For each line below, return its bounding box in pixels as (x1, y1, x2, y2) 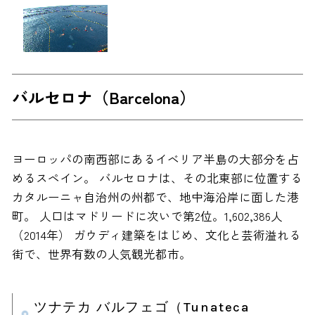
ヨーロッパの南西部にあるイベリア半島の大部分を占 (11, 150, 299, 168)
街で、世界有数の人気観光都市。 (11, 245, 191, 263)
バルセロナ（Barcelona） (11, 84, 195, 109)
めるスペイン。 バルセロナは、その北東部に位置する (11, 169, 302, 187)
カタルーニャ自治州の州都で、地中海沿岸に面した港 (11, 188, 299, 206)
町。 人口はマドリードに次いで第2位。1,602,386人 (11, 207, 283, 225)
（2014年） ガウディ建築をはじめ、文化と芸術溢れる (11, 226, 301, 244)
